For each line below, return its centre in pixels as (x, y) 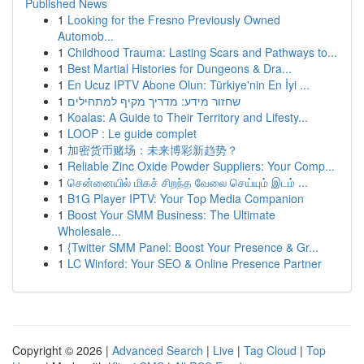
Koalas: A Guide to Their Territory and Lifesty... (188, 117)
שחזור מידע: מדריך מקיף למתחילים (154, 101)
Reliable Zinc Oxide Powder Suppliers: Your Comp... (201, 166)
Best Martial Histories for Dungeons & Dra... (180, 68)
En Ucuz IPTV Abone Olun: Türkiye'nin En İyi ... (188, 84)
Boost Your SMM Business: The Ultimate (171, 214)
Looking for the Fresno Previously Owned (174, 19)
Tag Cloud (270, 350)
